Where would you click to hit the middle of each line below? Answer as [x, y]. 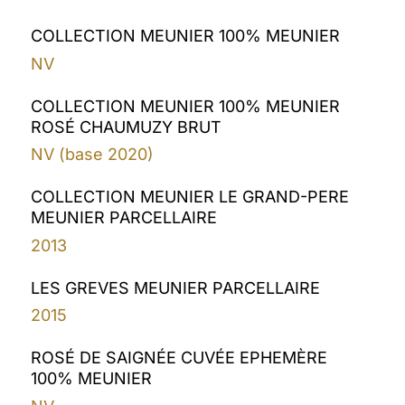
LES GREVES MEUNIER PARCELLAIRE [176, 287]
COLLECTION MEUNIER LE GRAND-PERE [190, 197]
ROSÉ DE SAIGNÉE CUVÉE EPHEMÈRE [179, 358]
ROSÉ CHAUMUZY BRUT [127, 127]
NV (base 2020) [93, 155]
